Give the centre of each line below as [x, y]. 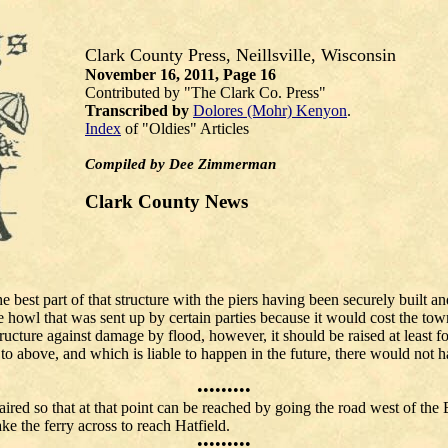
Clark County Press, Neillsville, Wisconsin [240, 55]
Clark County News [166, 201]
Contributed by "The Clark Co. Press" [205, 92]
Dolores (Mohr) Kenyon [270, 110]
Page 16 [249, 74]
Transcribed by [139, 110]
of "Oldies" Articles [187, 128]
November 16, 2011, [154, 74]
